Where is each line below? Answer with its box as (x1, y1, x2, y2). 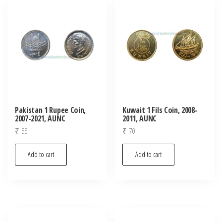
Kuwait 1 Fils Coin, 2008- (122, 105, 198, 116)
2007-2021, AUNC (15, 113, 65, 124)
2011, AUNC (122, 113, 157, 124)
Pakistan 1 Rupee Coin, (15, 105, 86, 116)
